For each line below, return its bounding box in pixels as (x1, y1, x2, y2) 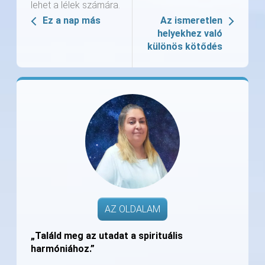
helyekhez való (157, 28, 222, 40)
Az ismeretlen (160, 15, 222, 27)
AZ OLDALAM (105, 203, 160, 215)
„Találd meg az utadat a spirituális (31, 230, 183, 242)
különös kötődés (147, 41, 222, 53)
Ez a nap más (43, 15, 101, 27)
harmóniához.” (31, 243, 95, 255)
